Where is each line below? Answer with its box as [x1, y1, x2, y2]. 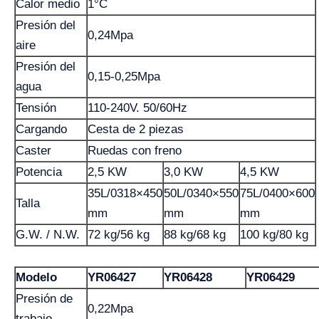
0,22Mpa [88, 302, 133, 315]
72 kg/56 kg [88, 228, 150, 241]
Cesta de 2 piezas [88, 122, 184, 136]
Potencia [16, 165, 62, 179]
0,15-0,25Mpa [88, 70, 160, 83]
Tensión [16, 101, 56, 115]
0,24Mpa [88, 28, 133, 42]
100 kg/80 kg [240, 228, 308, 241]
